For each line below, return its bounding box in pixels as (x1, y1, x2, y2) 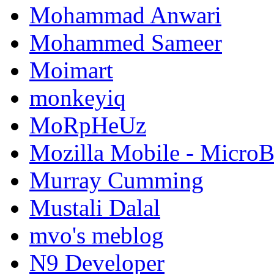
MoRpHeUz (29, 112, 146, 139)
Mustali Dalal (29, 194, 160, 221)
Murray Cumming (29, 167, 204, 194)
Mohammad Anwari (29, 2, 221, 29)
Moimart (29, 57, 113, 84)
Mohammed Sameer (29, 29, 222, 56)
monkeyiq (29, 84, 126, 111)
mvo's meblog (29, 222, 164, 249)
